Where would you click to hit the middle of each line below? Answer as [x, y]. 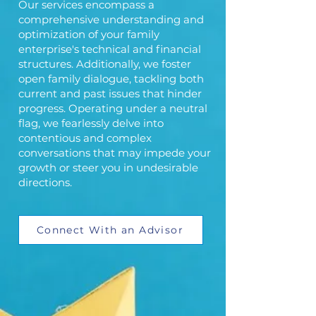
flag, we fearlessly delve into [91, 123]
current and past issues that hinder [110, 93]
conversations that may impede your [115, 153]
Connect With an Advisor [110, 230]
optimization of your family [89, 34]
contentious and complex [85, 138]
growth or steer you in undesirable [108, 168]
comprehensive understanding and [111, 19]
